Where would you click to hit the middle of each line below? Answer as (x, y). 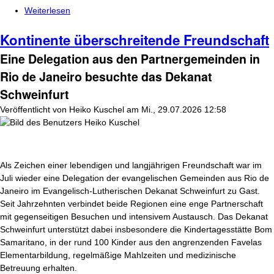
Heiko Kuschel (97, 109)
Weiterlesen (47, 10)
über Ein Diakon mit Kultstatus (128, 10)
